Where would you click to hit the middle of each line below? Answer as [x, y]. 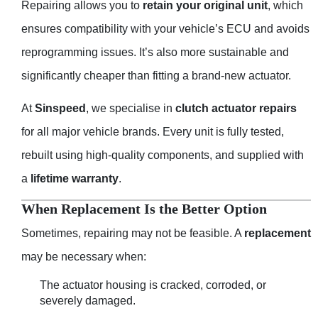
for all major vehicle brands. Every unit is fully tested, [153, 131]
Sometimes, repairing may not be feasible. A [133, 234]
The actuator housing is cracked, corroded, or [153, 285]
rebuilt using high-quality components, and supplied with [163, 155]
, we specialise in [131, 108]
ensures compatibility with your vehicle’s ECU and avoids [165, 28]
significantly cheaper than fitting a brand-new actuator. [156, 75]
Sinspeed [60, 108]
